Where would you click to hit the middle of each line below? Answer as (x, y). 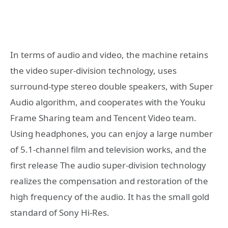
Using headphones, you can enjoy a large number (111, 134)
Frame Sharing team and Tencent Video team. (103, 118)
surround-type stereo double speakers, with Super (112, 87)
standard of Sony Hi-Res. (60, 213)
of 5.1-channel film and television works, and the (108, 150)
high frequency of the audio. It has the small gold (110, 197)
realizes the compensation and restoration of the (109, 181)
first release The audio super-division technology (108, 165)
